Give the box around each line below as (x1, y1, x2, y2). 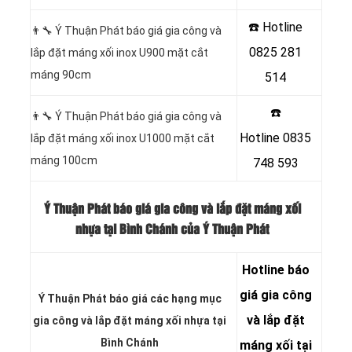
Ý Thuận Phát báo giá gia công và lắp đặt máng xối (43, 203, 301, 215)
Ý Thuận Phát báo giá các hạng (38, 292, 197, 306)
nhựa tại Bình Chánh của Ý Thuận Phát (75, 223, 269, 236)
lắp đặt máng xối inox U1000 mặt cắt (31, 132, 214, 145)
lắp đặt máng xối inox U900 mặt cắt (31, 46, 208, 60)
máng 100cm (31, 154, 97, 167)
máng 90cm (31, 68, 91, 82)
